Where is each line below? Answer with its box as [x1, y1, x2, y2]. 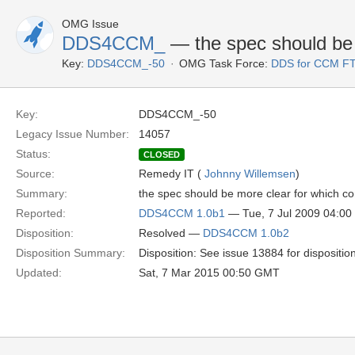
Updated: [16, 266, 62, 279]
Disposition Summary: [16, 246, 125, 259]
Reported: [16, 207, 66, 219]
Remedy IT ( [139, 167, 204, 180]
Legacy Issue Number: [16, 128, 129, 140]
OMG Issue [62, 17, 119, 30]
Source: [16, 167, 55, 180]
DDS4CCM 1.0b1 [139, 207, 225, 219]
